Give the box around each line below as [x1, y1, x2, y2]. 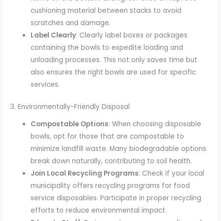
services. [31, 79, 60, 89]
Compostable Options [31, 119, 109, 129]
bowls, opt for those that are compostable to [31, 131, 184, 141]
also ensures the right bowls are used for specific [31, 67, 196, 77]
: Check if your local [139, 168, 205, 178]
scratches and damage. [31, 18, 111, 28]
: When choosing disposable [109, 119, 202, 129]
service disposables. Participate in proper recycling [31, 193, 202, 203]
